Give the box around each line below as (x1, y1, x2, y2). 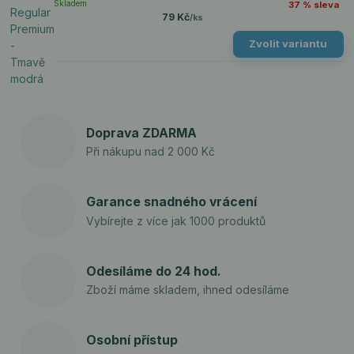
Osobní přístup (86, 333, 179, 348)
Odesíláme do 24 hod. (86, 263, 222, 279)
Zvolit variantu (249, 37, 328, 51)
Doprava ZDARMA (86, 125, 198, 141)
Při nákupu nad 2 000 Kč (86, 145, 216, 159)
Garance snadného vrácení (86, 194, 258, 210)
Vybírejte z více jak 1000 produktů (86, 213, 266, 228)
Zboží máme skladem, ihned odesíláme (86, 283, 290, 297)
